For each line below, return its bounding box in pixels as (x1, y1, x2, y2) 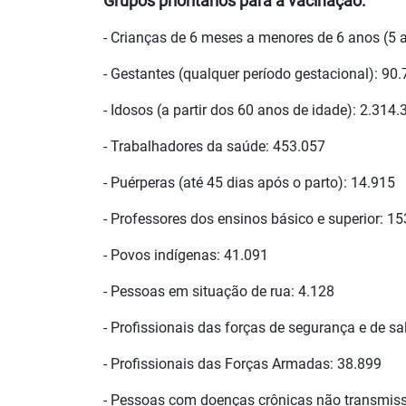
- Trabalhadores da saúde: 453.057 (103, 138, 325, 156)
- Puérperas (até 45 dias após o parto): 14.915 (103, 174, 395, 192)
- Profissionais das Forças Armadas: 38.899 (103, 355, 382, 373)
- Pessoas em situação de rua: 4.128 (103, 283, 334, 301)
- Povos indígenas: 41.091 (103, 246, 268, 265)
